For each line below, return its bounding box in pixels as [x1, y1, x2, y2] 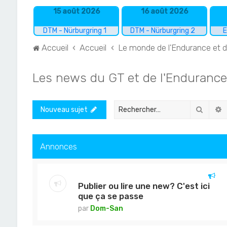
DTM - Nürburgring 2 [130, 26, 196, 35]
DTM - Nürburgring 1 [43, 26, 106, 35]
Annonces [40, 141, 77, 152]
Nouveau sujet [40, 105, 88, 114]
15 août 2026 [53, 7, 100, 16]
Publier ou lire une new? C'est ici [78, 180, 210, 191]
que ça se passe [78, 191, 143, 201]
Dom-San [90, 204, 123, 213]
